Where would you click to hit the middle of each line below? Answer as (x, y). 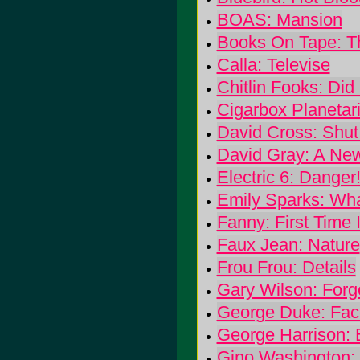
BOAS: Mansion (279, 20)
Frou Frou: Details (286, 267)
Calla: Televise (273, 65)
